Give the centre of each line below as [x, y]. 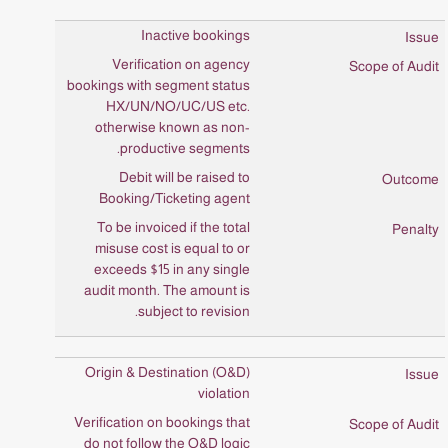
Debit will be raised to [184, 177]
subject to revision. [194, 311]
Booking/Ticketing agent [174, 198]
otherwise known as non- [172, 127]
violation [224, 393]
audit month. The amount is [167, 290]
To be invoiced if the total [173, 227]
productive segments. [185, 148]
